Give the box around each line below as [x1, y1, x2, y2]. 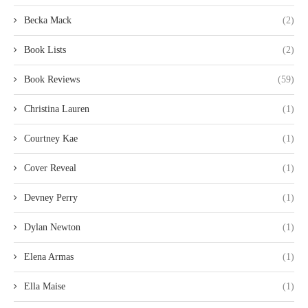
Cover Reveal [24, 162, 76, 173]
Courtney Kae [24, 133, 78, 144]
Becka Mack [24, 14, 71, 25]
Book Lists [24, 44, 66, 55]
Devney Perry [24, 192, 78, 203]
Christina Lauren [24, 103, 89, 114]
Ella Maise [24, 280, 65, 291]
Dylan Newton [24, 221, 80, 232]
